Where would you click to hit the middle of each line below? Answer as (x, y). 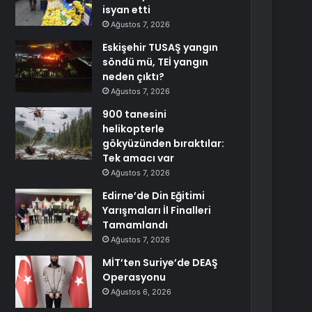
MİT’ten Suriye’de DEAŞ (161, 263)
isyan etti (127, 10)
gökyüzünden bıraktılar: (164, 143)
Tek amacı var (139, 158)
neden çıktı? (134, 77)
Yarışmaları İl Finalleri (157, 210)
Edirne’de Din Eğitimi (154, 196)
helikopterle (134, 129)
